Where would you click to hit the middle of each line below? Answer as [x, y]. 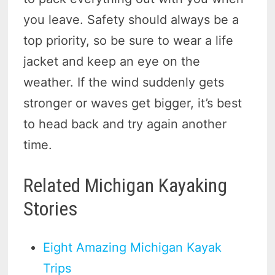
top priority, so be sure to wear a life [129, 41]
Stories [51, 209]
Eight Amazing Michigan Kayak [133, 247]
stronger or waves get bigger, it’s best [133, 103]
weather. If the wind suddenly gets [124, 83]
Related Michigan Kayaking [126, 186]
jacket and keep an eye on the [112, 62]
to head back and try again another [125, 124]
